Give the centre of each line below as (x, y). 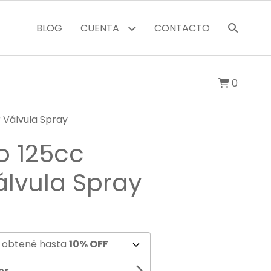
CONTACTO (182, 28)
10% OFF (89, 244)
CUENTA (101, 28)
